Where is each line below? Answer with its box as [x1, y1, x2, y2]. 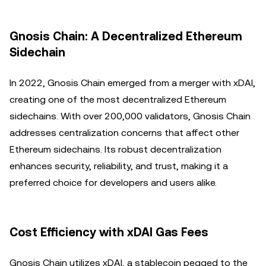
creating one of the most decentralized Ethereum [9, 94, 226, 105]
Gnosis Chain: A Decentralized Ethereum [9, 29, 242, 43]
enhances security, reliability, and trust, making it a [9, 160, 228, 172]
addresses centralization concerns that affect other [9, 127, 239, 138]
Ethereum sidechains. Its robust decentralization [9, 144, 221, 155]
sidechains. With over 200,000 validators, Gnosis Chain [9, 110, 251, 122]
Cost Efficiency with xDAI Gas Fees [9, 225, 208, 239]
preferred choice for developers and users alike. [9, 177, 217, 188]
